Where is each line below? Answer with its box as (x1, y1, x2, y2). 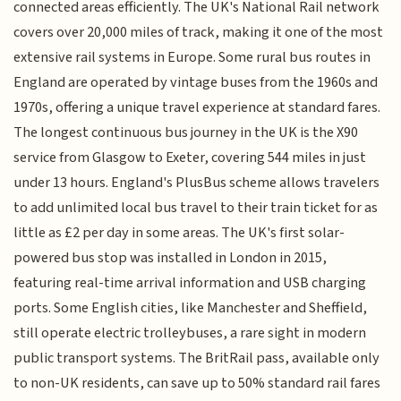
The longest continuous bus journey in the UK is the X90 (13, 121, 359, 143)
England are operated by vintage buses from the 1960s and (13, 71, 379, 93)
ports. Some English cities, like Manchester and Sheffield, (13, 296, 368, 319)
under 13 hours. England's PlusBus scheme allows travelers (13, 171, 380, 193)
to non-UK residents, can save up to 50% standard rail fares (13, 371, 381, 394)
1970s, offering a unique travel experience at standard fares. (13, 96, 381, 118)
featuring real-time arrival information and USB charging (13, 271, 367, 294)
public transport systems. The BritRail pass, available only (13, 346, 380, 369)
